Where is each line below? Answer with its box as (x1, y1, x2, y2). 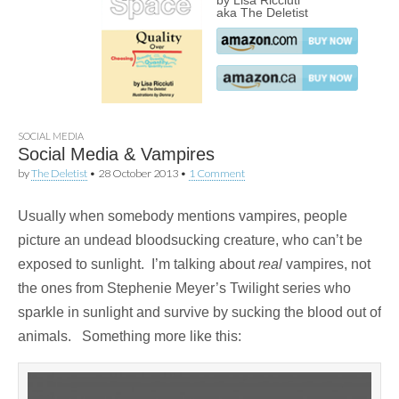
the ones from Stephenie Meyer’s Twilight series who (18, 281, 351, 296)
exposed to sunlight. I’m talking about (18, 256, 258, 272)
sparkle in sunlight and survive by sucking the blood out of (18, 305, 381, 320)
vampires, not (282, 256, 370, 272)
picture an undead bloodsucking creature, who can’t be (18, 232, 362, 248)
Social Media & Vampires (18, 144, 215, 164)
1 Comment (189, 167, 245, 180)
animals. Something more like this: (18, 329, 241, 344)
